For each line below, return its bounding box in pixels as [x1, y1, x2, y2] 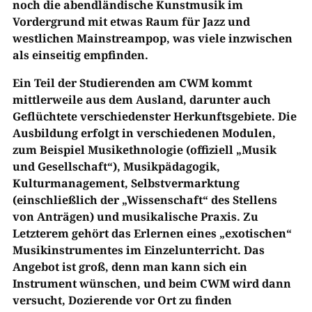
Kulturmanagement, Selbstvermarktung [12, 175, 240, 192]
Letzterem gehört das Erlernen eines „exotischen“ [12, 226, 292, 242]
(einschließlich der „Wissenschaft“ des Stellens [12, 192, 277, 208]
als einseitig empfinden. [12, 47, 148, 63]
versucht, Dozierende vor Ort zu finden [12, 292, 232, 309]
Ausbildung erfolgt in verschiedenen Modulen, [12, 125, 276, 141]
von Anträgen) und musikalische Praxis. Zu [12, 209, 258, 225]
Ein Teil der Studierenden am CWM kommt [12, 75, 252, 91]
